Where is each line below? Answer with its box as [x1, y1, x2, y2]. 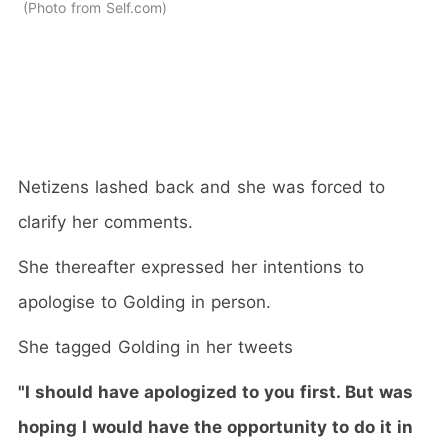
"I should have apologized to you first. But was [18, 381, 413, 402]
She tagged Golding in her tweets [18, 336, 293, 357]
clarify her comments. [18, 211, 193, 232]
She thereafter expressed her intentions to [18, 256, 364, 277]
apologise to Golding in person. [18, 291, 271, 312]
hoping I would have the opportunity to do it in [18, 416, 413, 437]
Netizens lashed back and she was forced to [18, 176, 385, 197]
